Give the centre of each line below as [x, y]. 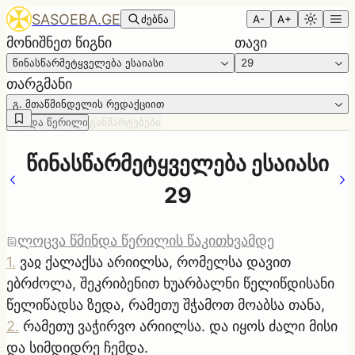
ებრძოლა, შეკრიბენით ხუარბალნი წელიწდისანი [170, 283]
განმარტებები [126, 122]
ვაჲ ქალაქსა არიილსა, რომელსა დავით [155, 261]
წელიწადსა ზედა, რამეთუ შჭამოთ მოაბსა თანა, [166, 304]
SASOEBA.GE [76, 19]
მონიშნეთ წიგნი [59, 42]
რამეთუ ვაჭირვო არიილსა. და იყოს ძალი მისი [180, 326]
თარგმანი [39, 84]
